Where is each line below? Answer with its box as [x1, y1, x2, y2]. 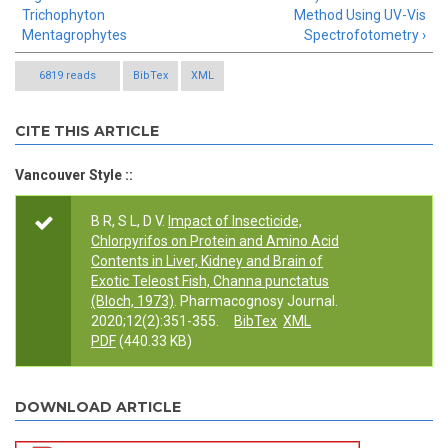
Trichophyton [22, 7, 105, 24]
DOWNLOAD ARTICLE [15, 398, 181, 417]
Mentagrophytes [22, 27, 127, 44]
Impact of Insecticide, [168, 213, 302, 230]
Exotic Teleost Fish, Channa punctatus [91, 273, 329, 290]
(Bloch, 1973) [91, 293, 174, 310]
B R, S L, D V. [91, 213, 165, 230]
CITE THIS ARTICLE [15, 122, 159, 141]
